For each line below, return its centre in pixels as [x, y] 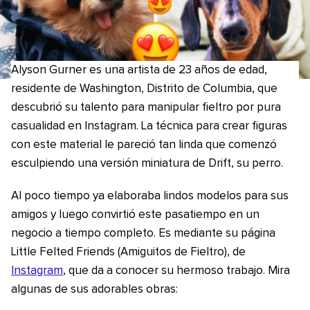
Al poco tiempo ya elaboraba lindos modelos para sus [150, 196]
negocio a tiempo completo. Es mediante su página [143, 234]
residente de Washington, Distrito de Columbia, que [144, 89]
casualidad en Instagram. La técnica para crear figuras [149, 126]
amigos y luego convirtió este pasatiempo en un [135, 215]
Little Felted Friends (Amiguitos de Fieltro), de [128, 252]
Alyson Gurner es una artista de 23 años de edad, [139, 70]
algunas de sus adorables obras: [94, 290]
